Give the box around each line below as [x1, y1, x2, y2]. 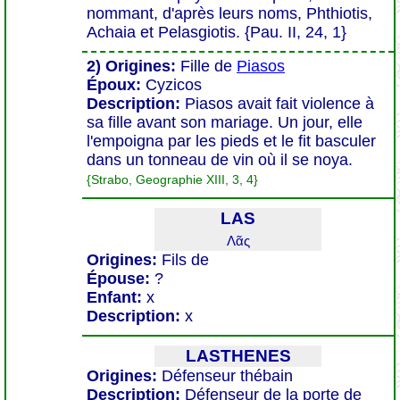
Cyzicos [146, 76, 202, 94]
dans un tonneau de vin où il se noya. [87, 151, 353, 169]
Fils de [162, 251, 209, 269]
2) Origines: [87, 57, 176, 75]
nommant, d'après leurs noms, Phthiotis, [87, 4, 372, 22]
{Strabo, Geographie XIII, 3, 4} [87, 172, 258, 187]
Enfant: [87, 288, 146, 306]
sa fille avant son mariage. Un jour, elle [87, 113, 362, 131]
